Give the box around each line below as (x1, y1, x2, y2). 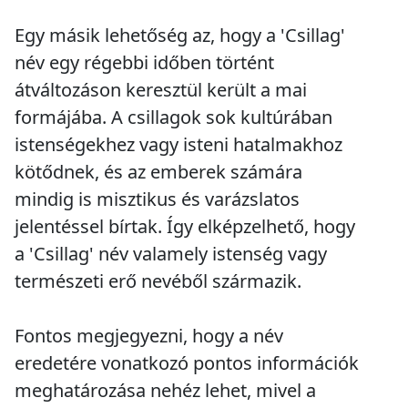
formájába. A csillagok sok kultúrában (15, 105, 332, 130)
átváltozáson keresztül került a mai (15, 77, 307, 103)
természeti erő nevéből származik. (15, 269, 301, 294)
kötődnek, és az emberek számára (15, 159, 302, 185)
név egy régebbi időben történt (15, 50, 274, 76)
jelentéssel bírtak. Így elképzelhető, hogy (15, 214, 355, 240)
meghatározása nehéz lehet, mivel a (15, 378, 316, 403)
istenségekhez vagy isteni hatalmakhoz (15, 132, 342, 158)
